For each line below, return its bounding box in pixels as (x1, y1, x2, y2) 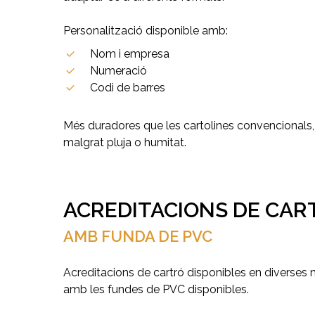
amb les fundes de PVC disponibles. (63, 282, 250, 296)
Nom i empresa (90, 47, 170, 61)
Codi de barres (90, 81, 166, 95)
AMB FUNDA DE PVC (63, 226, 213, 245)
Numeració (90, 64, 148, 78)
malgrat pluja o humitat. (63, 136, 187, 150)
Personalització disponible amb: (63, 24, 229, 38)
